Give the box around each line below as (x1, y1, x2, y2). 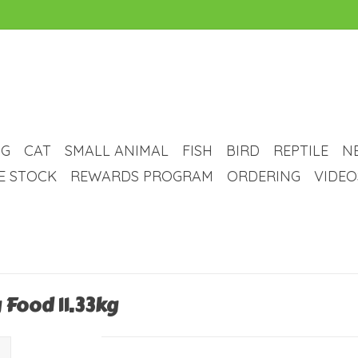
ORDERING (227, 167, 300, 185)
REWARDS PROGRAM (70, 167, 213, 185)
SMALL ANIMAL (65, 141, 169, 160)
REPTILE (273, 141, 328, 160)
